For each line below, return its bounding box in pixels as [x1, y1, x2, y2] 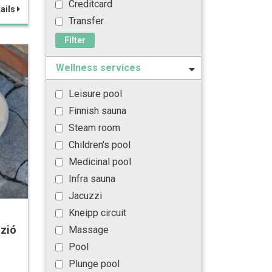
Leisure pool [66, 88, 122, 100]
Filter [64, 35, 86, 45]
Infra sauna [66, 173, 115, 185]
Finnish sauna [66, 105, 126, 117]
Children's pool [66, 139, 131, 151]
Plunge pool [66, 258, 120, 270]
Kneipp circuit [66, 207, 126, 219]
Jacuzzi [66, 190, 102, 202]
